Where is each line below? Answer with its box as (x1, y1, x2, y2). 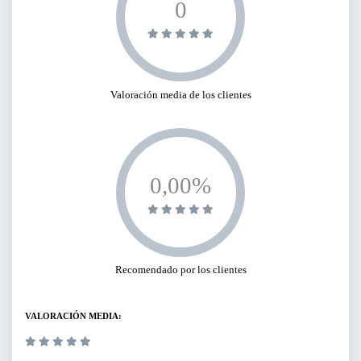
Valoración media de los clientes (110, 88, 251, 101)
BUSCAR (120, 25, 175, 37)
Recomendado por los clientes (114, 263, 247, 276)
